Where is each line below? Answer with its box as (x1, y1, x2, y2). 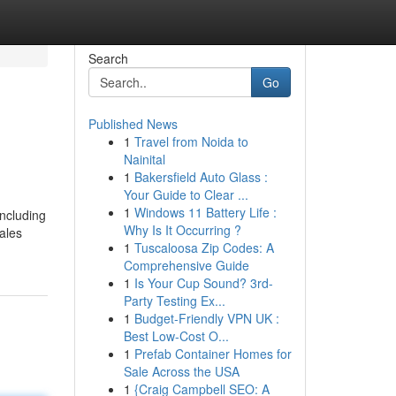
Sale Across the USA (123, 362, 240, 380)
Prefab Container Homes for (133, 345, 292, 362)
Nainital (123, 150, 165, 168)
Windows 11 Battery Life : (133, 203, 277, 221)
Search (88, 49, 128, 67)
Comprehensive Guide (123, 256, 249, 274)
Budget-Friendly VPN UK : (133, 309, 279, 327)
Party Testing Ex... (123, 292, 225, 309)
